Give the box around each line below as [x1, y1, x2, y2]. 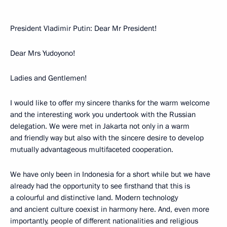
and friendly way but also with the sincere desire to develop [10, 133, 204, 143]
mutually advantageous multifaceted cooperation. [10, 144, 173, 155]
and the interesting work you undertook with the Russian [10, 109, 196, 120]
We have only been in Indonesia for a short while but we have [10, 169, 210, 179]
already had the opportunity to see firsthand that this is [10, 181, 190, 191]
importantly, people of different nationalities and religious [10, 216, 198, 226]
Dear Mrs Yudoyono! [10, 48, 75, 58]
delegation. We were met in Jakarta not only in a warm [10, 121, 190, 131]
